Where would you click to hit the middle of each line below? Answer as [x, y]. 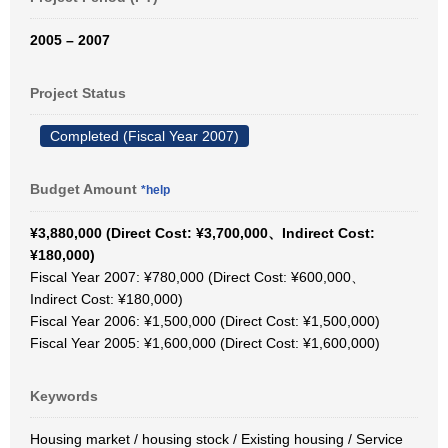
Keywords [64, 396]
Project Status [78, 93]
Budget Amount [85, 189]
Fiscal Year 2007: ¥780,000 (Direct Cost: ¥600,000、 [197, 277]
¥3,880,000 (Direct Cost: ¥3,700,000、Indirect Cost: [202, 233]
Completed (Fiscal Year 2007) [144, 136]
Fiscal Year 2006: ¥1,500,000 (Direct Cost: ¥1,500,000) [205, 321]
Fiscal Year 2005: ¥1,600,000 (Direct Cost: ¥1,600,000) [205, 343]
